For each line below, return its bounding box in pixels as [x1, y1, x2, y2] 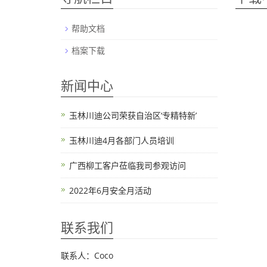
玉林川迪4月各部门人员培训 [69, 135, 174, 146]
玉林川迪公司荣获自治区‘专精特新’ [69, 110, 197, 121]
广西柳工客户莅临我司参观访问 [69, 160, 186, 171]
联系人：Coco [61, 250, 113, 261]
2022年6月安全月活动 [69, 185, 151, 196]
